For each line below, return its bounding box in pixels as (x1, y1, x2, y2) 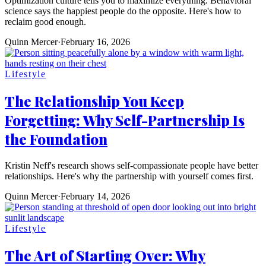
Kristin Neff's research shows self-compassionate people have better (5, 160, 258, 171)
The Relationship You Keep (5, 91, 184, 111)
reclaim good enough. (5, 17, 86, 27)
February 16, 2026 (61, 37, 130, 47)
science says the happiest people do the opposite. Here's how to (5, 6, 241, 17)
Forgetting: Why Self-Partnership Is (5, 110, 245, 130)
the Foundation (5, 129, 107, 149)
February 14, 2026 (61, 191, 130, 202)
